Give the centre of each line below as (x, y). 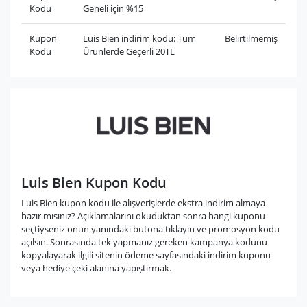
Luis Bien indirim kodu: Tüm (139, 38)
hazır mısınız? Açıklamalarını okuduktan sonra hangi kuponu (143, 216)
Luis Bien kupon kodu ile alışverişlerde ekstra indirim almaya (143, 203)
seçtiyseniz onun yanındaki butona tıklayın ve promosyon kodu (150, 229)
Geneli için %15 (113, 8)
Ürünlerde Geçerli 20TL (129, 51)
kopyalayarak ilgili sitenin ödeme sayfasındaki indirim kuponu (146, 255)
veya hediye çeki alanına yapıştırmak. (96, 268)
